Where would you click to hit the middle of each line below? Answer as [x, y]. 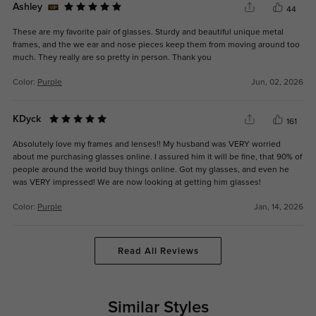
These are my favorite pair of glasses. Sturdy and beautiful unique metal [148, 32]
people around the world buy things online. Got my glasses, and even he [151, 170]
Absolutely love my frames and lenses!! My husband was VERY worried [146, 144]
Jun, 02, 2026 [278, 82]
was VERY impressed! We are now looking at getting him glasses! [136, 182]
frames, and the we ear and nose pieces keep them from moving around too [156, 45]
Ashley [29, 7]
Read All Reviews [158, 251]
